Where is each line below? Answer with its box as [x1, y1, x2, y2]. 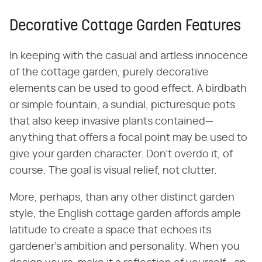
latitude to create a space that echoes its [9, 225, 211, 236]
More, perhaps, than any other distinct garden [9, 192, 235, 203]
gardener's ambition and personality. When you [9, 241, 240, 252]
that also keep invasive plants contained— [9, 116, 213, 127]
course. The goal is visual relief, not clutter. [9, 165, 217, 176]
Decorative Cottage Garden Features [9, 18, 241, 35]
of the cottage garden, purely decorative [9, 67, 209, 78]
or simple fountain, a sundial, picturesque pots [9, 99, 235, 111]
